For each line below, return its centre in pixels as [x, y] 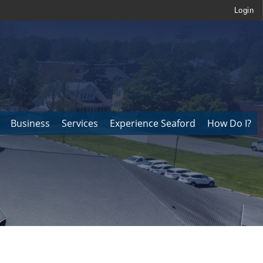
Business [30, 123]
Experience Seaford [153, 123]
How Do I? [229, 123]
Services [80, 123]
